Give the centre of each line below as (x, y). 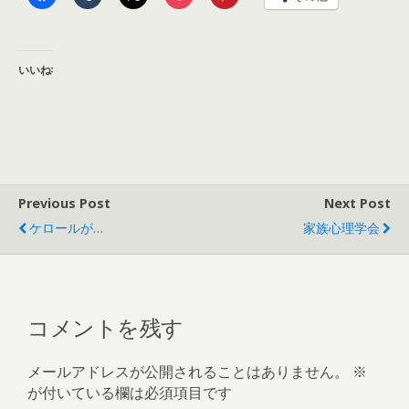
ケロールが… (66, 228)
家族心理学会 (341, 228)
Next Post (357, 203)
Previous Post (64, 203)
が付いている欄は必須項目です (130, 392)
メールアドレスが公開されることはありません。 (188, 371)
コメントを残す (105, 325)
